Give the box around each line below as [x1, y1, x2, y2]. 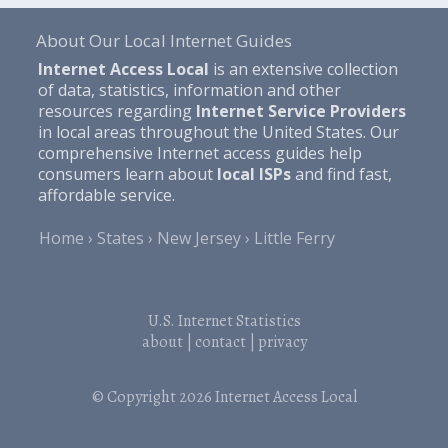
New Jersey [157, 226, 242, 249]
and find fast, [290, 162, 392, 185]
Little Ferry [254, 226, 336, 249]
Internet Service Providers [195, 99, 406, 122]
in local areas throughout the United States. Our [37, 120, 399, 143]
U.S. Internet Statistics [147, 309, 301, 332]
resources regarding [37, 99, 196, 122]
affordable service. [37, 183, 175, 206]
